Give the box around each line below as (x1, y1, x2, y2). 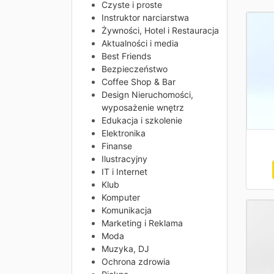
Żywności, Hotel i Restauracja (102, 25, 219, 36)
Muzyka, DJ (102, 243, 149, 254)
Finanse (102, 141, 132, 152)
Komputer (102, 192, 140, 203)
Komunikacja (102, 205, 152, 216)
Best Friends (102, 51, 151, 62)
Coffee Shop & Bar (102, 76, 176, 87)
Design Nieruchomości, (102, 89, 193, 100)
